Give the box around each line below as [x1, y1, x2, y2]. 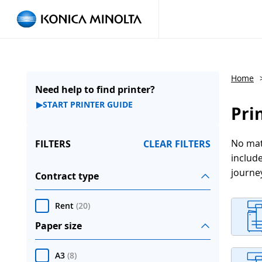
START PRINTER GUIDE [43, 98, 133, 110]
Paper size [35, 219, 82, 232]
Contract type [35, 169, 99, 182]
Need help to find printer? [35, 82, 155, 96]
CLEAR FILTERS [143, 137, 211, 150]
